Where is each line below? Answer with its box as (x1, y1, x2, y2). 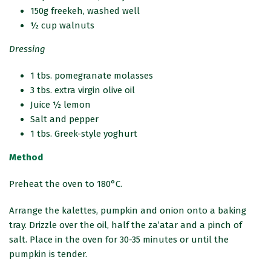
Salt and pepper (30, 114, 99, 125)
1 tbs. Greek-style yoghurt (30, 128, 138, 140)
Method (9, 152, 43, 163)
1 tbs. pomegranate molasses (30, 70, 154, 82)
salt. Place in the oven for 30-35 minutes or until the (9, 234, 229, 246)
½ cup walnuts (30, 20, 95, 31)
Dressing (9, 44, 45, 55)
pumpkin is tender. (9, 249, 87, 260)
